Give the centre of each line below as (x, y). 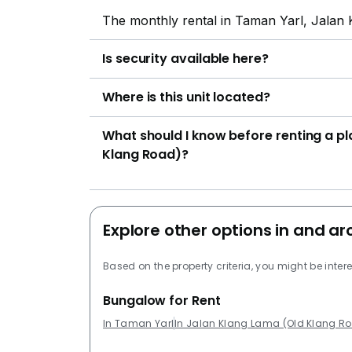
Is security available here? (185, 59)
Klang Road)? (146, 154)
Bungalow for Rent (162, 301)
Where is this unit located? (186, 97)
